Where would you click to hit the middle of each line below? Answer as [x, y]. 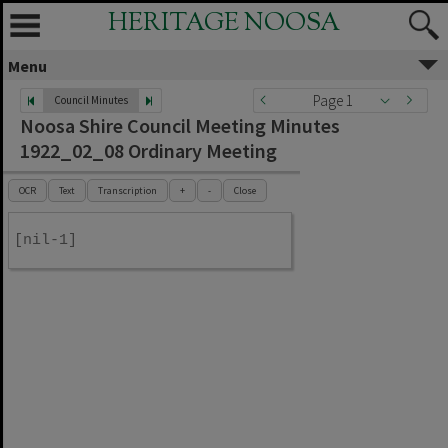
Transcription [127, 190]
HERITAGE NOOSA [224, 24]
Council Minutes [91, 100]
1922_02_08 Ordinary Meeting [148, 150]
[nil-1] [45, 240]
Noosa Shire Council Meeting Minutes [180, 125]
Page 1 [333, 100]
